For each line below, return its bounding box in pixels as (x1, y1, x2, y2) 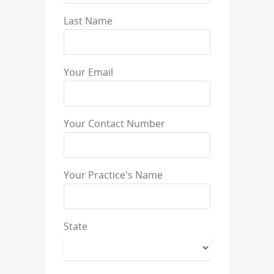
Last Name (64, 14, 113, 28)
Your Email (64, 65, 113, 79)
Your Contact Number (64, 117, 165, 130)
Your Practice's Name (64, 168, 163, 182)
